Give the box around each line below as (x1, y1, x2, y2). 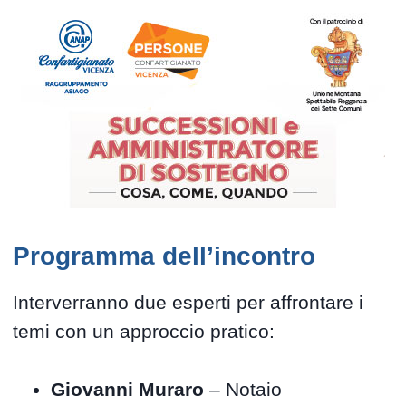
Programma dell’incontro (13, 242, 316, 271)
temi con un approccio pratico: (13, 321, 275, 343)
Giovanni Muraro (51, 379, 205, 401)
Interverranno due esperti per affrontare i (13, 292, 364, 314)
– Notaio (204, 379, 283, 401)
